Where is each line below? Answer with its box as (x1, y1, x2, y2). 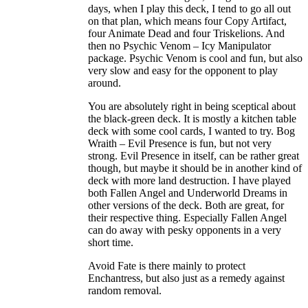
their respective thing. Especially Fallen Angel (88, 212, 287, 224)
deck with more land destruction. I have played (88, 175, 291, 187)
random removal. (88, 285, 162, 297)
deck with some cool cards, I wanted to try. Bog (88, 125, 295, 137)
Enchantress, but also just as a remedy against (88, 272, 285, 285)
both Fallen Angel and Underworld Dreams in (88, 187, 287, 199)
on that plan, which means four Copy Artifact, (88, 15, 287, 27)
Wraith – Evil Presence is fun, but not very (88, 137, 272, 150)
